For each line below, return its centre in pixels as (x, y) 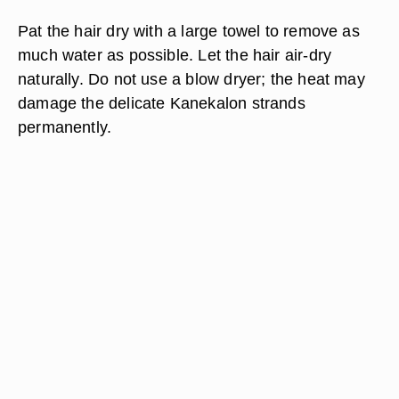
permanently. (65, 127)
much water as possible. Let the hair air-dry (175, 55)
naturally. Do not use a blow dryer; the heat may (191, 79)
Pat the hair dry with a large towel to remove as (189, 31)
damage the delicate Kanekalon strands (162, 103)
